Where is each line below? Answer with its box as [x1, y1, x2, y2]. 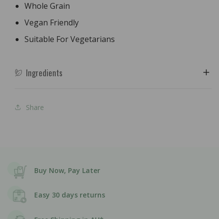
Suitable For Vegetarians [24, 34, 115, 45]
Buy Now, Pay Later [34, 166, 100, 175]
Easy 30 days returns [34, 190, 105, 199]
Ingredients [26, 66, 63, 79]
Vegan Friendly [24, 17, 79, 28]
